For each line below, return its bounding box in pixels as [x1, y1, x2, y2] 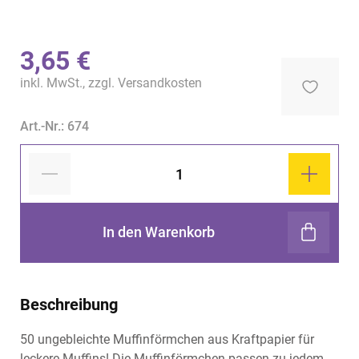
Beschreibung [20, 295, 118, 314]
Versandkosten [118, 75, 202, 91]
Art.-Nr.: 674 [20, 119, 89, 134]
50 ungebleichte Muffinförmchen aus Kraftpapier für [20, 332, 314, 347]
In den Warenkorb [103, 224, 215, 240]
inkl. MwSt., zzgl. [20, 75, 118, 91]
